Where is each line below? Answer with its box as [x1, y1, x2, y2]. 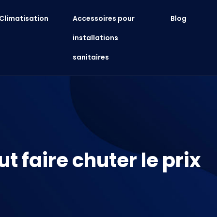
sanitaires [73, 52, 109, 62]
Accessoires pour [73, 14, 135, 23]
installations [73, 33, 119, 43]
